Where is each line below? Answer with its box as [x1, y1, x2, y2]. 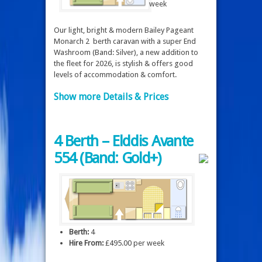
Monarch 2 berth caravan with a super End [54, 36, 196, 46]
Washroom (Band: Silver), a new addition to [54, 47, 198, 57]
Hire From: [69, 238, 104, 247]
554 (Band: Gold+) [54, 149, 161, 167]
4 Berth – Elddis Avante [54, 132, 194, 150]
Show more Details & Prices [54, 91, 168, 103]
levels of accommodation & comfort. [54, 70, 177, 79]
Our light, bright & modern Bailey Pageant [54, 25, 194, 35]
